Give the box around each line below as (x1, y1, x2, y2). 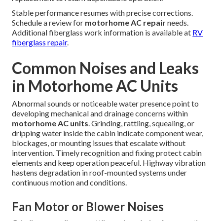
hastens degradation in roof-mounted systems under (12, 168, 187, 178)
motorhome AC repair (85, 18, 166, 28)
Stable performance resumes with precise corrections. (12, 8, 193, 18)
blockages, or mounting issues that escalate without (12, 138, 186, 148)
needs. (166, 18, 189, 28)
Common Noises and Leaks (12, 58, 199, 78)
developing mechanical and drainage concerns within (12, 109, 188, 118)
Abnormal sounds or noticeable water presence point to (12, 99, 199, 109)
